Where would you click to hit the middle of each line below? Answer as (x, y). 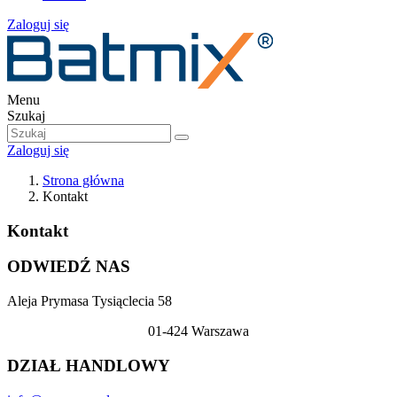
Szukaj (26, 116)
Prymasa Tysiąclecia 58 (106, 301)
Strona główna (83, 180)
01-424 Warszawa (198, 331)
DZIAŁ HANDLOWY (89, 365)
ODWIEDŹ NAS (69, 267)
